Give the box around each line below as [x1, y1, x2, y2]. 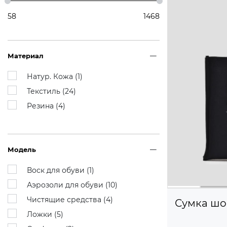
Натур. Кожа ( [27, 72, 78, 81]
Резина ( [27, 101, 58, 110]
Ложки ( [27, 210, 57, 219]
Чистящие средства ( [27, 195, 106, 204]
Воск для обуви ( [27, 166, 89, 175]
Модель [8, 145, 36, 154]
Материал [8, 51, 44, 60]
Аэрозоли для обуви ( [27, 180, 108, 190]
